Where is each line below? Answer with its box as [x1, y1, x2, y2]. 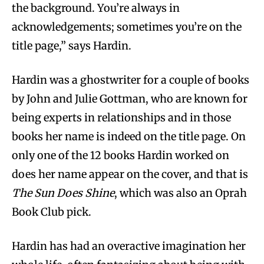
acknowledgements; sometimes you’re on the [12, 19, 242, 34]
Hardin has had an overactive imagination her [12, 239, 246, 253]
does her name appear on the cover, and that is [12, 167, 248, 181]
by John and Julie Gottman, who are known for [12, 91, 247, 105]
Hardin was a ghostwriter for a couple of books [12, 72, 249, 87]
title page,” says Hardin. [12, 38, 136, 52]
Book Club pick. [12, 204, 96, 219]
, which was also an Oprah [114, 186, 247, 200]
